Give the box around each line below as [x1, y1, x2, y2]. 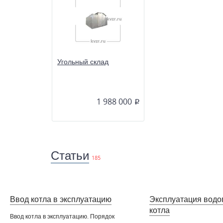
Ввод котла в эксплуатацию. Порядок [10, 213, 114, 221]
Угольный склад [57, 58, 109, 67]
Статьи [51, 149, 89, 163]
